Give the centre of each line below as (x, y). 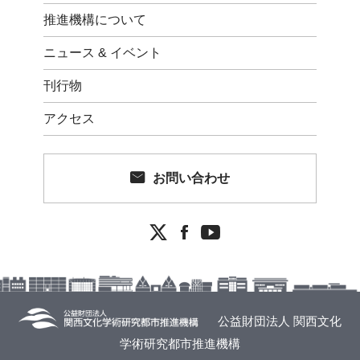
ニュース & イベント (102, 53)
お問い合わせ (191, 178)
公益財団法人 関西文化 (278, 321)
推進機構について (94, 20)
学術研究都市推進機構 (180, 344)
